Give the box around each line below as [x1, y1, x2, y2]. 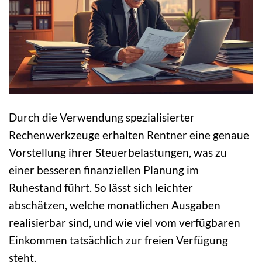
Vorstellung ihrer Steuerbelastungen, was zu [9, 145, 227, 159]
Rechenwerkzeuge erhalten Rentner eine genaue [9, 127, 249, 142]
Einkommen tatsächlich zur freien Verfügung [9, 233, 228, 247]
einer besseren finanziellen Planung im [9, 163, 199, 177]
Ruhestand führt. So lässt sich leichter [9, 180, 193, 194]
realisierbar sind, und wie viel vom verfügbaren [9, 215, 240, 229]
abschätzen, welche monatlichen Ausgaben [9, 198, 220, 212]
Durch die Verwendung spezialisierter [9, 110, 195, 124]
